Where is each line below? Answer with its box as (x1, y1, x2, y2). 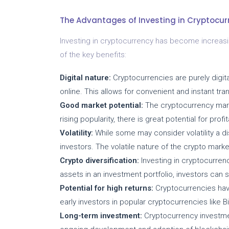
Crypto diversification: (60, 155, 139, 165)
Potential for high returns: (60, 183, 153, 193)
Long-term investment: (60, 211, 142, 220)
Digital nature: (60, 73, 111, 82)
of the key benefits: (60, 50, 126, 59)
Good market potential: (60, 100, 143, 110)
